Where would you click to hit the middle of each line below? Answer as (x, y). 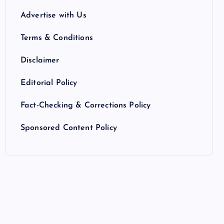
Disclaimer (40, 60)
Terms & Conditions (57, 38)
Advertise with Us (53, 15)
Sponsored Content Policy (69, 128)
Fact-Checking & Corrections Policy (86, 105)
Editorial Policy (49, 83)
